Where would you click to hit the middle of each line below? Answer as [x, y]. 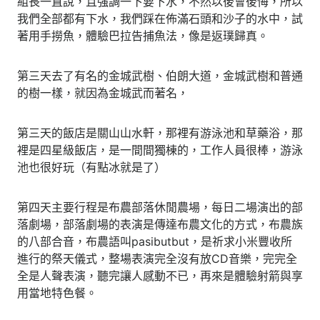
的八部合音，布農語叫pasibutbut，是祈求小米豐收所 [155, 241]
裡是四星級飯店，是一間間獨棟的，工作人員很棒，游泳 [160, 150]
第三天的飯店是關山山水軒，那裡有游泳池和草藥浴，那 [160, 132]
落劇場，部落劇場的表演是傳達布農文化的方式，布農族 [160, 224]
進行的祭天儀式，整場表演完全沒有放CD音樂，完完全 [157, 258]
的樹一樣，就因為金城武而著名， [103, 92]
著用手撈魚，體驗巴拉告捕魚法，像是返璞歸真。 [143, 35]
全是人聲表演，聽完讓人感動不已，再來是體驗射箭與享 [160, 275]
